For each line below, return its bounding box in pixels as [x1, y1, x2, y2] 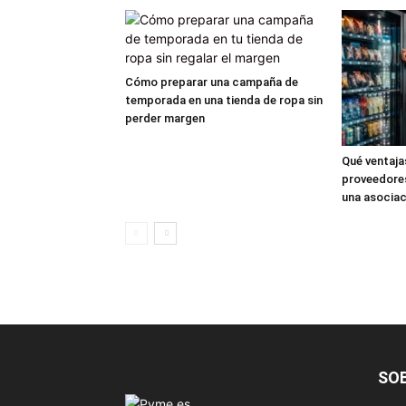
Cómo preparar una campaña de [125, 75, 298, 89]
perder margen [125, 111, 205, 125]
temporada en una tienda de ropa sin [125, 93, 323, 107]
